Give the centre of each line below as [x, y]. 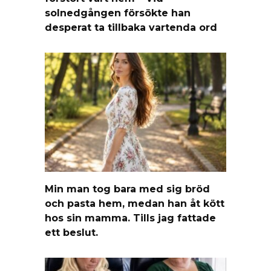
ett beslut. [71, 232]
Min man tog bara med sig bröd [127, 189]
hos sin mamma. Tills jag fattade [130, 218]
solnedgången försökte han [118, 13]
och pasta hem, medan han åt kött [135, 203]
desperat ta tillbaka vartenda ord [131, 27]
